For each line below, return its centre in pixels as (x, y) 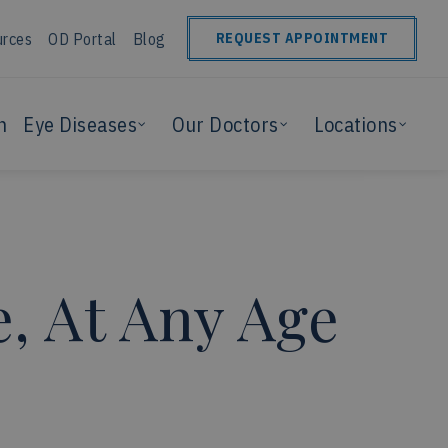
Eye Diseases (80, 124)
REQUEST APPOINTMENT (301, 38)
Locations (356, 124)
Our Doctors (225, 124)
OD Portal (82, 38)
